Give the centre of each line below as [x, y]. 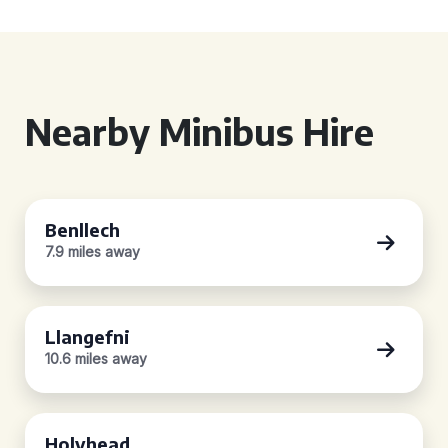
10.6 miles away [96, 358]
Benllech [82, 229]
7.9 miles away [92, 251]
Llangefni [87, 336]
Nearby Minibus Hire [199, 131]
